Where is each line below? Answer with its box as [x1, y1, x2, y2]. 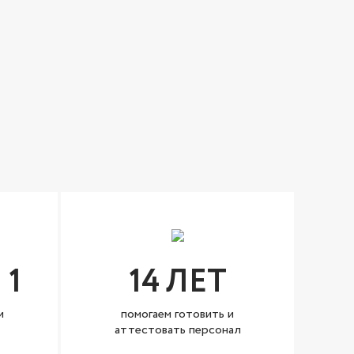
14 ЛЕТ [128, 259, 227, 306]
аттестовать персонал [114, 321, 241, 339]
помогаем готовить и [121, 305, 234, 323]
